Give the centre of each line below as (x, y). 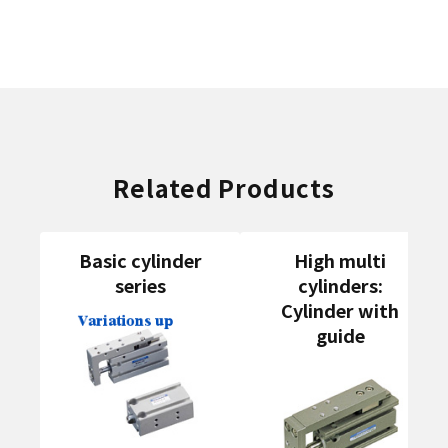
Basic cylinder (140, 260)
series (140, 285)
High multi (340, 260)
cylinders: (340, 285)
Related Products (224, 187)
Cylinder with (340, 310)
